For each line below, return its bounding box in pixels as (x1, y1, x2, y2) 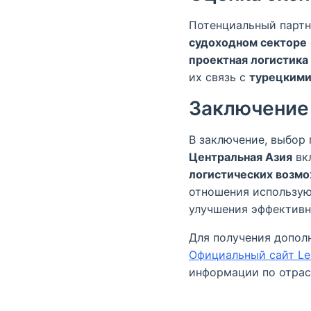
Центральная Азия (189, 150, 292, 164)
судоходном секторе (189, 35, 307, 49)
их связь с (189, 70, 249, 84)
